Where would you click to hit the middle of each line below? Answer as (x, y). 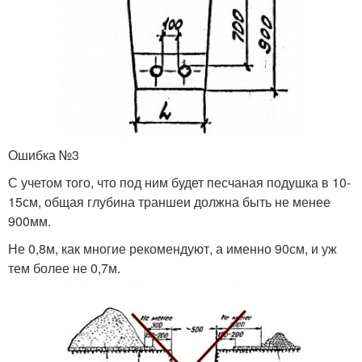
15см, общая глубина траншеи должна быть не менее (169, 201)
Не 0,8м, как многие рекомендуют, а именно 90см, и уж (173, 248)
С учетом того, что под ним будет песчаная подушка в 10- (179, 182)
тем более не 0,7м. (64, 267)
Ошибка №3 (44, 154)
